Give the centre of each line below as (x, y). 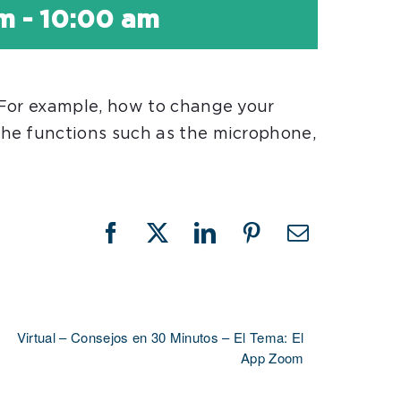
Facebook (153, 242)
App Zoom (273, 358)
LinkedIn (244, 242)
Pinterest (290, 242)
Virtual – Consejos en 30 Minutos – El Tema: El (160, 337)
